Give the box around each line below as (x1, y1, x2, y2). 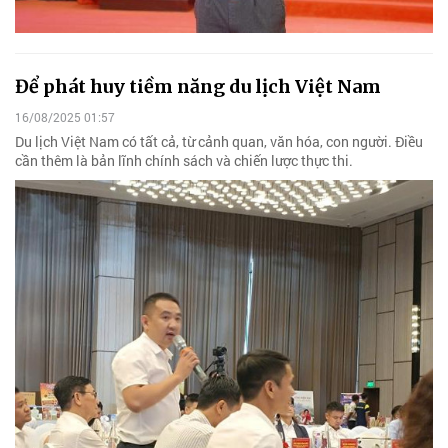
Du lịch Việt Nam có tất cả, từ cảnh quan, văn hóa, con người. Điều (15, 131, 423, 151)
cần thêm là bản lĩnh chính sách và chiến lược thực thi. (15, 150, 353, 170)
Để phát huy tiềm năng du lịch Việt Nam (15, 74, 381, 98)
